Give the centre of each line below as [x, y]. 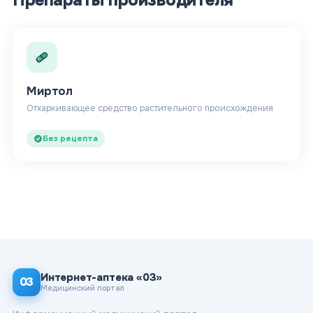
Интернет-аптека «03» [102, 278]
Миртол [50, 91]
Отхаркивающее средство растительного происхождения [150, 108]
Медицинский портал [82, 288]
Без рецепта [70, 138]
